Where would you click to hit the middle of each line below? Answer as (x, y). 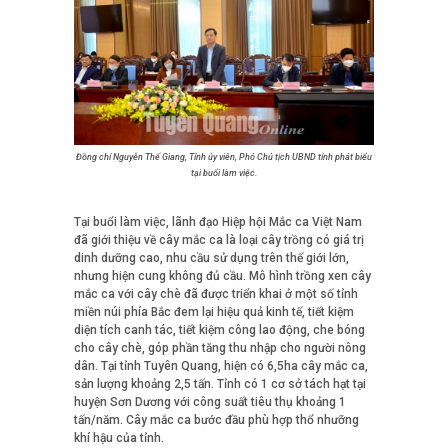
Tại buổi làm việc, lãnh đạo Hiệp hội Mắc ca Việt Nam (218, 221)
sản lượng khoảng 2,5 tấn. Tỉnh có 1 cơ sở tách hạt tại (220, 383)
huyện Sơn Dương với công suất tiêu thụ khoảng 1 (210, 401)
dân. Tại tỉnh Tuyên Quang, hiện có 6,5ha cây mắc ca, (221, 365)
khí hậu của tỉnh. (119, 437)
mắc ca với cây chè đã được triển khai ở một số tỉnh (216, 293)
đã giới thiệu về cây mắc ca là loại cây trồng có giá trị (219, 239)
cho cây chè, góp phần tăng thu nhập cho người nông (220, 347)
